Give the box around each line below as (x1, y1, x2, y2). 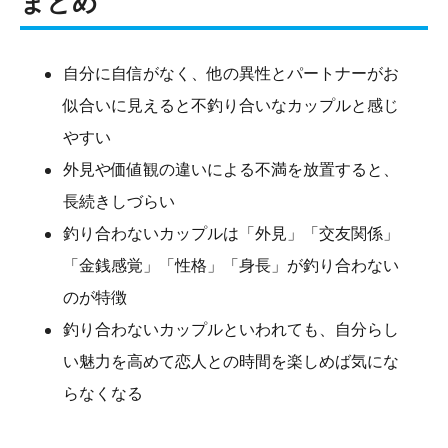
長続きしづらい (63, 193, 175, 211)
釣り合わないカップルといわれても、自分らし (63, 321, 399, 339)
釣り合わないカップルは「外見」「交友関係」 (63, 225, 399, 243)
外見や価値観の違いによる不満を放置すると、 (63, 161, 399, 179)
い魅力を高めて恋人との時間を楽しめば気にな (63, 353, 399, 371)
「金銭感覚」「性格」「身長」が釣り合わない (63, 257, 399, 275)
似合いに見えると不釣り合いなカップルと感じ (63, 97, 399, 115)
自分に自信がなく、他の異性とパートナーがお (63, 65, 399, 83)
